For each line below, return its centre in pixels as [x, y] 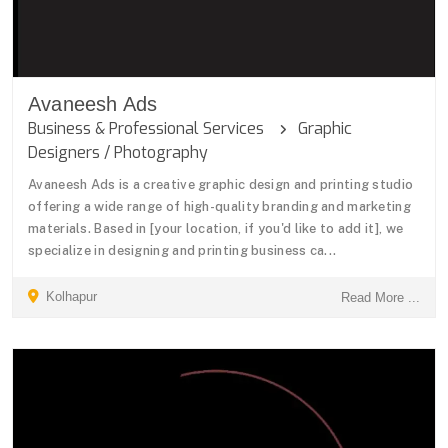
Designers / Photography [118, 152]
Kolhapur [69, 296]
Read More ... [380, 297]
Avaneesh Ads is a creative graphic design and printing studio [221, 184]
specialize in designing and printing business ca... [182, 250]
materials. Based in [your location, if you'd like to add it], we [216, 228]
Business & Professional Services [154, 128]
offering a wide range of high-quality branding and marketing [219, 206]
